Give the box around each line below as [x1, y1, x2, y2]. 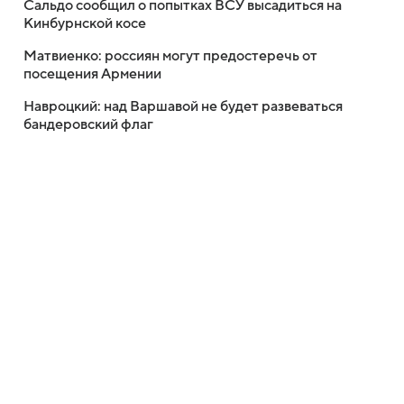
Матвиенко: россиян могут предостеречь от [23, 48, 317, 64]
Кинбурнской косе [23, 15, 146, 32]
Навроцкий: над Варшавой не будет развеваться [23, 98, 343, 115]
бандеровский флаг [23, 116, 153, 133]
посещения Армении [23, 66, 161, 82]
